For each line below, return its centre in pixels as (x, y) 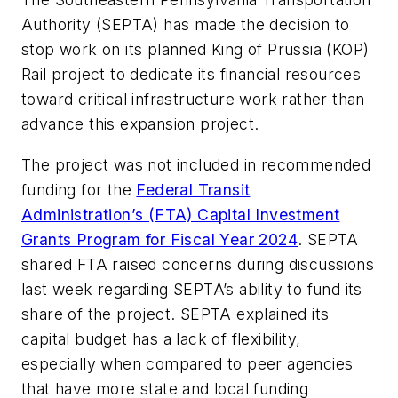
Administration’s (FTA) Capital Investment (181, 214)
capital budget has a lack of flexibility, (161, 338)
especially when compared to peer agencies (187, 363)
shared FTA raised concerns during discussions (198, 264)
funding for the (79, 189)
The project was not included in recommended (196, 164)
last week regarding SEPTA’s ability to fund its (192, 289)
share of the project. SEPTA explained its (175, 314)
